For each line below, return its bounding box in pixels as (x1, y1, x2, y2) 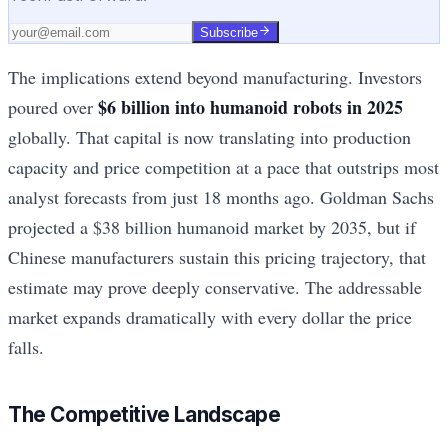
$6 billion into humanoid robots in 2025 (98, 94, 403, 121)
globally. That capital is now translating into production (8, 125, 411, 150)
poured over (8, 95, 98, 120)
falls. (8, 335, 44, 360)
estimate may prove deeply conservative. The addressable (8, 275, 422, 300)
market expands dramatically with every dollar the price (8, 305, 412, 330)
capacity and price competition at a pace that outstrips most (8, 155, 439, 180)
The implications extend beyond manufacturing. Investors (8, 65, 422, 90)
